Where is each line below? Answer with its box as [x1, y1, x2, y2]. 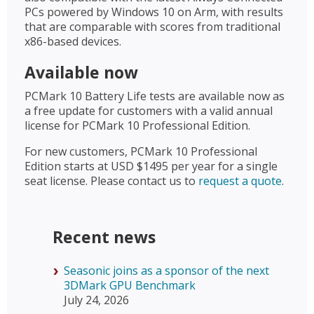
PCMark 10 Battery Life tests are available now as [25, 88, 285, 104]
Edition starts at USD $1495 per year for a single [25, 158, 278, 174]
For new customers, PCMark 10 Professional [25, 143, 257, 159]
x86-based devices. [25, 33, 121, 49]
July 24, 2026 [64, 292, 129, 308]
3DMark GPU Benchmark [64, 277, 196, 293]
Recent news [53, 225, 156, 248]
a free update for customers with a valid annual [25, 102, 273, 118]
